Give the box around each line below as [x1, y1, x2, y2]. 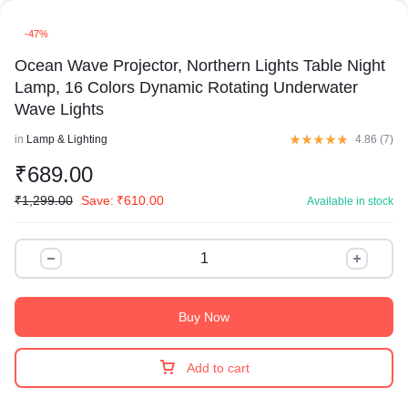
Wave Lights [15, 100, 104, 118]
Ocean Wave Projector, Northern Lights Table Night [15, 56, 385, 75]
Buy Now [178, 310, 229, 324]
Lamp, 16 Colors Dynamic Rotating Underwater [15, 78, 358, 97]
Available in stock [307, 195, 393, 208]
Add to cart [187, 361, 250, 375]
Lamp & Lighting [26, 133, 107, 146]
